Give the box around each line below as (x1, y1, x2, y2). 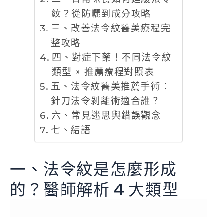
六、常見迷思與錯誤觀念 (51, 109, 161, 121)
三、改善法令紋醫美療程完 (51, 22, 171, 34)
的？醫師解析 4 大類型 (10, 178, 179, 199)
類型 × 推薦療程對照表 (52, 65, 155, 77)
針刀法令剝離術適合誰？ (51, 94, 164, 107)
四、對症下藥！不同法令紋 (52, 51, 172, 63)
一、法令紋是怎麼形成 (10, 158, 178, 178)
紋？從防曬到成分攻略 (51, 7, 152, 19)
